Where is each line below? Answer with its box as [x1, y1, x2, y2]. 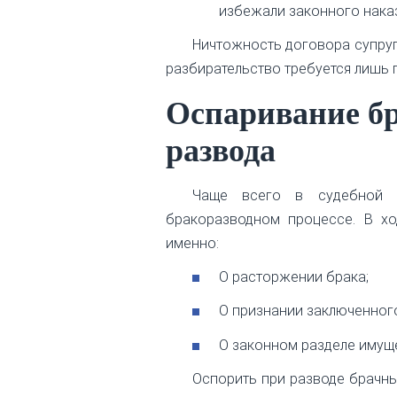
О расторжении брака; [219, 269, 369, 286]
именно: [166, 235, 219, 253]
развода [166, 133, 276, 169]
